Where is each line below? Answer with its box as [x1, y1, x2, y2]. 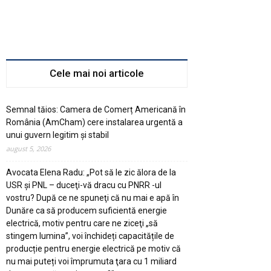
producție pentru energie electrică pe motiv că [6, 243, 181, 253]
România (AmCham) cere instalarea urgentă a [6, 117, 183, 127]
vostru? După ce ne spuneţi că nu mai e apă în [6, 192, 179, 203]
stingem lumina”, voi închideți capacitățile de [6, 230, 174, 241]
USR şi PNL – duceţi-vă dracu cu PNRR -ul [6, 180, 162, 190]
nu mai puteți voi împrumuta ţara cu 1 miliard [6, 256, 177, 266]
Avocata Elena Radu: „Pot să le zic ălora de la [6, 167, 176, 177]
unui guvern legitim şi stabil [6, 129, 109, 140]
